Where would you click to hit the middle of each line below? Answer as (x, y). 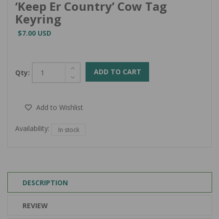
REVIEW (35, 205)
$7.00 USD (34, 33)
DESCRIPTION (45, 182)
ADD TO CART (117, 72)
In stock (68, 130)
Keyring (38, 19)
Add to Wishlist (59, 107)
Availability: (32, 128)
